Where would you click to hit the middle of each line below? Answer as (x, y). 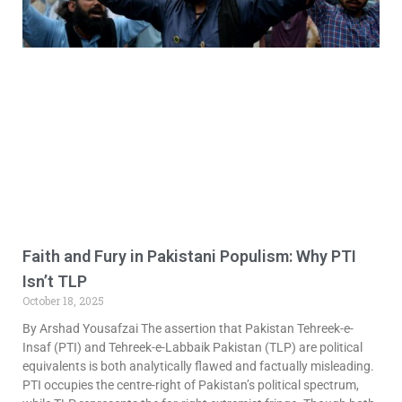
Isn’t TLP (55, 282)
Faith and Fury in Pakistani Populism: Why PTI (189, 257)
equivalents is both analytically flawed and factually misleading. (198, 367)
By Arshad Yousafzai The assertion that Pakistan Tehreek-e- (188, 329)
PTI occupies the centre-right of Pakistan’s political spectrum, (191, 385)
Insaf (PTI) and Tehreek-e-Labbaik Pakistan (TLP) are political (192, 348)
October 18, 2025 (63, 301)
